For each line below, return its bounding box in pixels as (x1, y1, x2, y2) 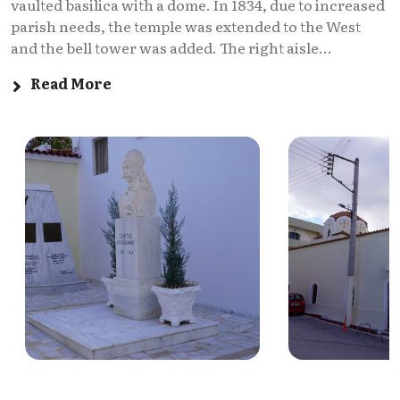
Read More (22, 71, 112, 94)
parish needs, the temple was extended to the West (11, 14, 361, 37)
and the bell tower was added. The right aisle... (11, 36, 332, 58)
